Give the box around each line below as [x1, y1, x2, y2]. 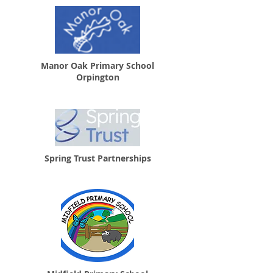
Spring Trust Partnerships [44, 152, 151, 164]
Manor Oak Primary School [41, 60, 154, 71]
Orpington [76, 71, 119, 83]
